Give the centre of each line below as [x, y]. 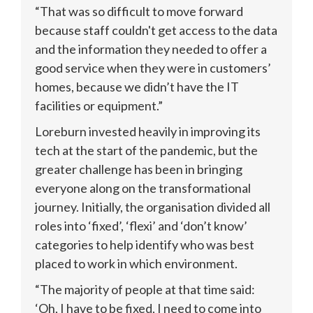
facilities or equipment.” [99, 105]
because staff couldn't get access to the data [156, 30]
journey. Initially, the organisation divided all [153, 206]
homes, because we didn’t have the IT [137, 86]
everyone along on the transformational [143, 188]
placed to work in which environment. [137, 263]
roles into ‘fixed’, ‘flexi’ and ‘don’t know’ [141, 225]
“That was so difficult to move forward [139, 11]
